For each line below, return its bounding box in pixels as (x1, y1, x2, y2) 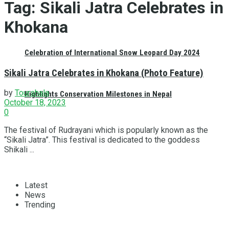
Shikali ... (4, 145, 34, 155)
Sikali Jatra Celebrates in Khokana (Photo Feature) (4, 67, 203, 79)
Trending (25, 200, 55, 210)
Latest (25, 180, 48, 191)
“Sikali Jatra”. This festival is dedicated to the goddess (4, 135, 200, 145)
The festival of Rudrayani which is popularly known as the (4, 125, 208, 135)
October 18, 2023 (4, 98, 66, 108)
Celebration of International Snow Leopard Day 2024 (25, 48, 200, 57)
